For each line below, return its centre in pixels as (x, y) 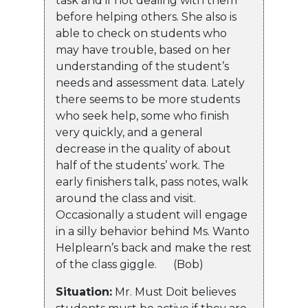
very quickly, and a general (129, 133)
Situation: (84, 292)
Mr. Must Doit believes (174, 292)
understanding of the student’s (142, 67)
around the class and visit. (126, 199)
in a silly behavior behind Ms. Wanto (153, 232)
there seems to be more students (148, 100)
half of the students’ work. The (140, 166)
